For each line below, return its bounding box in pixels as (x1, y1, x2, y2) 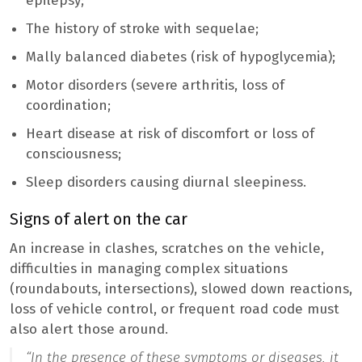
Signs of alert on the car (10, 209, 187, 229)
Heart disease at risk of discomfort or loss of (26, 124, 314, 142)
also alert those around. (10, 321, 168, 339)
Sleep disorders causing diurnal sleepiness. (26, 173, 306, 191)
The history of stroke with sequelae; (26, 19, 259, 37)
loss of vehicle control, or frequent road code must (10, 301, 339, 318)
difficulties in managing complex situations (10, 260, 288, 278)
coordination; (26, 96, 111, 114)
